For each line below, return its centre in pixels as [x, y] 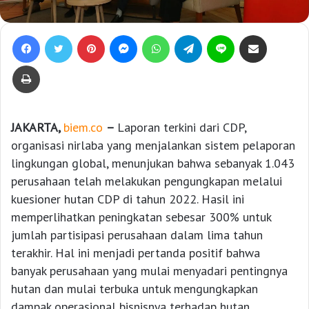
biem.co [83, 128]
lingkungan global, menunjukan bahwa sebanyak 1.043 [153, 163]
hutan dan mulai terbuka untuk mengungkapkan [134, 289]
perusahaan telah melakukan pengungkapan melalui [147, 181]
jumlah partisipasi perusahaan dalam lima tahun [137, 235]
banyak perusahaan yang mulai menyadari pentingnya [149, 271]
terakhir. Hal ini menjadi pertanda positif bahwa [136, 253]
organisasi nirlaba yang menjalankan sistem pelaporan [153, 146]
